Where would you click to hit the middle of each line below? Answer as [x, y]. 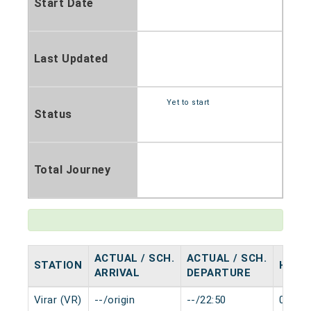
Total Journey [72, 170]
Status [53, 114]
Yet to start [188, 102]
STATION [58, 265]
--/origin [115, 300]
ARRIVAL [117, 273]
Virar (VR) [58, 300]
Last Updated [71, 59]
